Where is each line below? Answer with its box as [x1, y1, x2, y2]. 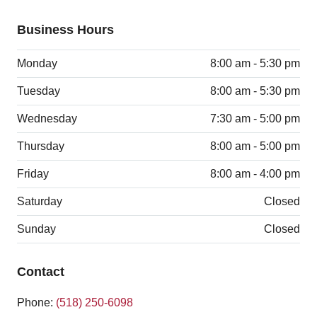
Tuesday [17, 84, 60, 97]
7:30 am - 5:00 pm [209, 112, 300, 125]
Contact [17, 265, 64, 279]
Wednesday [17, 112, 77, 125]
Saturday [17, 195, 62, 207]
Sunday [17, 222, 56, 235]
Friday [17, 167, 49, 180]
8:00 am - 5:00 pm [209, 139, 300, 152]
